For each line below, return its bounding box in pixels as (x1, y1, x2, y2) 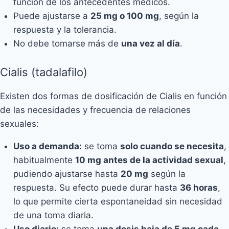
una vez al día (121, 38, 180, 49)
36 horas (179, 182, 218, 193)
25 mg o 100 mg (90, 11, 159, 21)
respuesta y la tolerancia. (13, 25, 117, 35)
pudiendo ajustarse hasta (13, 168, 121, 179)
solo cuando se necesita (120, 141, 224, 151)
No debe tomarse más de (13, 38, 121, 49)
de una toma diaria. (13, 210, 94, 220)
